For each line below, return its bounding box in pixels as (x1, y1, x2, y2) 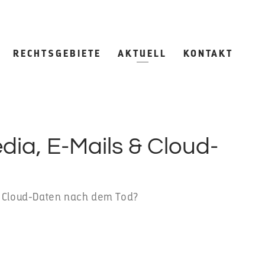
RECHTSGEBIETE (13, 47, 101, 59)
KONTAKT (183, 47, 233, 59)
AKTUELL (118, 47, 167, 59)
